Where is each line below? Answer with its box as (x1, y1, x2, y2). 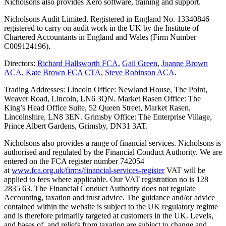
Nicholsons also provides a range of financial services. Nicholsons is (4, 138, 221, 147)
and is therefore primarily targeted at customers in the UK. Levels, (4, 211, 213, 220)
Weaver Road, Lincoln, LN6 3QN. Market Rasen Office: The (4, 94, 201, 103)
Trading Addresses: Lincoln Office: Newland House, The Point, (4, 85, 207, 94)
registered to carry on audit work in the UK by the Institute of (4, 23, 199, 32)
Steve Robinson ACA (105, 68, 175, 77)
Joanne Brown (161, 59, 208, 68)
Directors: (4, 59, 37, 68)
